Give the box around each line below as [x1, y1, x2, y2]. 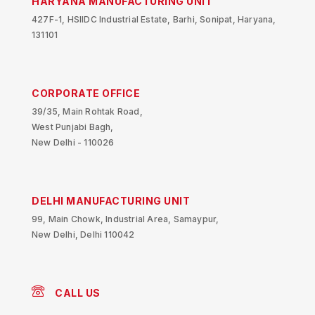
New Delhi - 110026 [32, 137, 115, 148]
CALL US [55, 287, 101, 300]
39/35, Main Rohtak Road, [32, 106, 143, 117]
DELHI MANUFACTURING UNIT [32, 195, 190, 207]
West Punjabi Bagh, [32, 122, 114, 133]
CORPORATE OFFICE [32, 87, 140, 100]
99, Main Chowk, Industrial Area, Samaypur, [32, 214, 219, 225]
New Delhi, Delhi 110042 [32, 229, 135, 240]
